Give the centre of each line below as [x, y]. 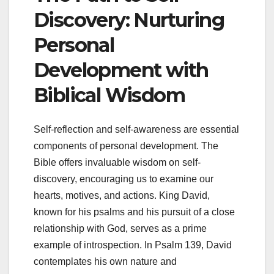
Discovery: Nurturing [129, 20]
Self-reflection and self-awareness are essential [136, 129]
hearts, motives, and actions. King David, [122, 195]
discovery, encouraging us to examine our [124, 179]
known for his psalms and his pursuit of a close [134, 212]
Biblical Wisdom [109, 95]
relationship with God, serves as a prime [120, 228]
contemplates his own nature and [105, 261]
